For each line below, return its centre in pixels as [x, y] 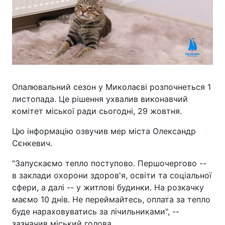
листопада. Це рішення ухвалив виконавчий [100, 99]
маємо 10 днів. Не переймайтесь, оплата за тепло [111, 199]
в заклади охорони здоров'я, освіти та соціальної [112, 175]
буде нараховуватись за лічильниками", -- [96, 211]
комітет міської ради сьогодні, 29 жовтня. [97, 111]
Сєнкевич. [32, 143]
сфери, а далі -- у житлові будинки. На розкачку [108, 187]
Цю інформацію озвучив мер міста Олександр [104, 131]
